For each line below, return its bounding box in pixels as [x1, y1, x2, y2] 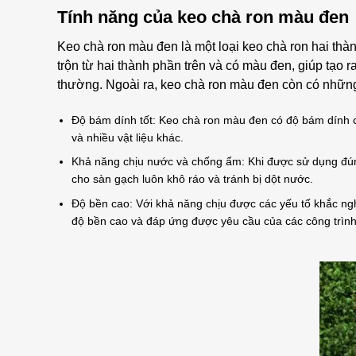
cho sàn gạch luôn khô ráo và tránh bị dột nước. [72, 172, 314, 186]
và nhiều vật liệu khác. [72, 130, 184, 144]
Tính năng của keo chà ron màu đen [57, 6, 349, 27]
